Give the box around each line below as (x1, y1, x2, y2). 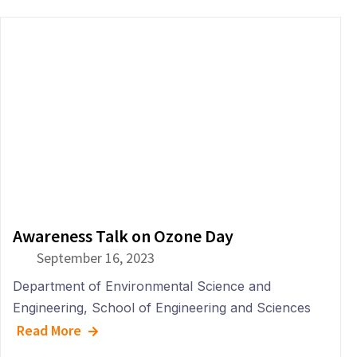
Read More (17, 321, 81, 340)
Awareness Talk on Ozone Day (13, 225, 233, 248)
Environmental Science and (105, 278, 271, 295)
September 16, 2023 (37, 249, 155, 268)
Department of (13, 278, 101, 295)
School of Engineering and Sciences (92, 300, 311, 316)
